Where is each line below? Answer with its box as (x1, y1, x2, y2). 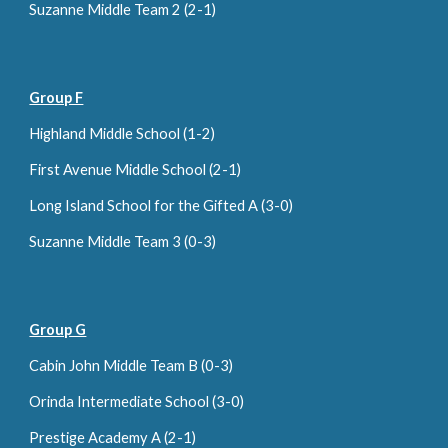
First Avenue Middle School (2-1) (29, 161, 242, 178)
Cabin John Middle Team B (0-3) (29, 357, 234, 374)
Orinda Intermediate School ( (29, 393, 217, 410)
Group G (29, 321, 87, 338)
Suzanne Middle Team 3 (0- (29, 233, 204, 250)
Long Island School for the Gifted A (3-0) (29, 197, 294, 214)
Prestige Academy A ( (29, 429, 169, 446)
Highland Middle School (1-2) (29, 125, 216, 142)
